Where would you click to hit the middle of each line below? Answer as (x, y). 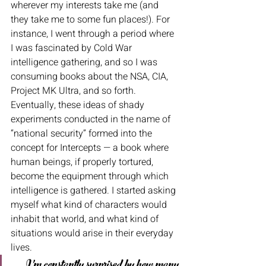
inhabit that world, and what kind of (86, 219)
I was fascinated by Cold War (72, 48)
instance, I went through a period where (94, 34)
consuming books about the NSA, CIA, (91, 77)
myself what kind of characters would (90, 205)
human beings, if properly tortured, (83, 162)
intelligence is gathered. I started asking (94, 191)
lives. (23, 248)
